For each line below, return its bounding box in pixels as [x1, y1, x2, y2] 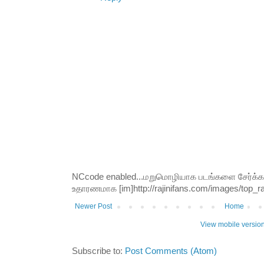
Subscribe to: [72, 246, 125, 256]
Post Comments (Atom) [125, 246, 217, 256]
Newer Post [75, 202, 112, 211]
